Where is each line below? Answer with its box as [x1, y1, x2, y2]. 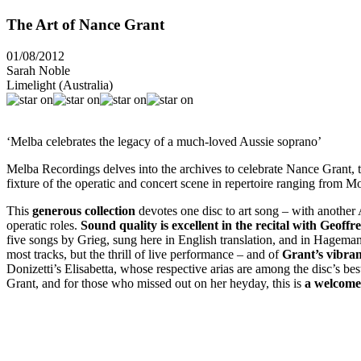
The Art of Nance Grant [6, 15, 164, 33]
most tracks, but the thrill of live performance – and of [6, 247, 282, 261]
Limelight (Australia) [6, 77, 113, 92]
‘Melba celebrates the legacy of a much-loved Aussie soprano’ [6, 134, 322, 148]
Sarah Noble [6, 63, 70, 77]
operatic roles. [6, 218, 81, 232]
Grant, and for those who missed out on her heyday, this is [6, 276, 305, 290]
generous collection [32, 203, 135, 218]
